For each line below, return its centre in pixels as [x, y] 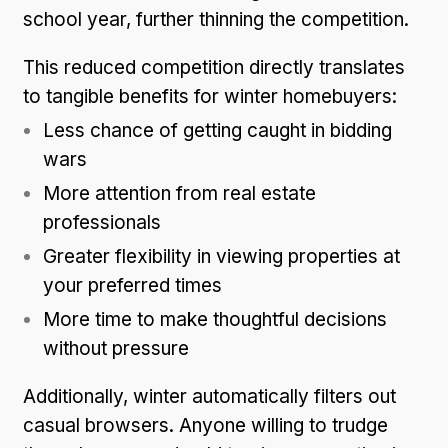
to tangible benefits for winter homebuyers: [210, 96]
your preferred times [132, 285]
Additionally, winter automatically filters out [209, 396]
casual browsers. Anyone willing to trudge [205, 425]
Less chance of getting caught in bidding [217, 130]
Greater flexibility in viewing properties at [221, 256]
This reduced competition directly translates [214, 67]
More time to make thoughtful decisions [215, 319]
